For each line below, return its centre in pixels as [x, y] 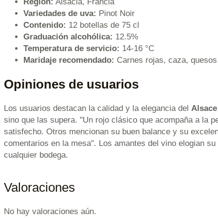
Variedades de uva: [60, 13]
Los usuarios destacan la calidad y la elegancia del [98, 109]
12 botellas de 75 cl [103, 25]
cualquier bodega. [36, 155]
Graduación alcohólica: [68, 36]
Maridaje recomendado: [69, 60]
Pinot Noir [116, 13]
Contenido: [45, 25]
